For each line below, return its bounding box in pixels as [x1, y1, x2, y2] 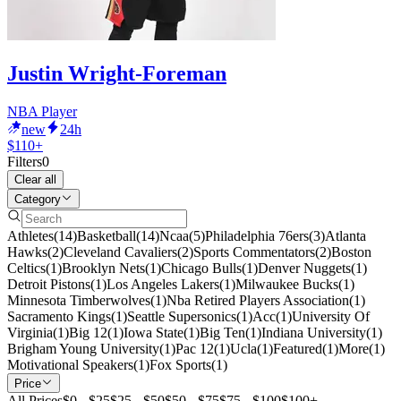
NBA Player [7, 103, 77, 119]
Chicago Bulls [161, 260, 242, 276]
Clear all [14, 172, 56, 186]
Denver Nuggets [258, 260, 351, 276]
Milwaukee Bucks [235, 276, 338, 292]
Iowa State [124, 324, 183, 340]
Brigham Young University [7, 340, 159, 356]
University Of [292, 308, 370, 324]
